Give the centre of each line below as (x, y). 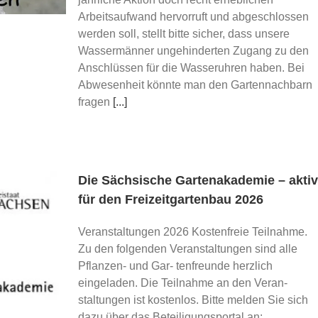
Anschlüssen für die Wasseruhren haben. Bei (191, 68)
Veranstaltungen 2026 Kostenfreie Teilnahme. (196, 232)
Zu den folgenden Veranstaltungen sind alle (188, 249)
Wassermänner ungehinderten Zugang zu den (193, 51)
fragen (95, 102)
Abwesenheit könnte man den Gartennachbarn (195, 85)
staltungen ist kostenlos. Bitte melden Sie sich (193, 300)
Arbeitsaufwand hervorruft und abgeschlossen (193, 17)
